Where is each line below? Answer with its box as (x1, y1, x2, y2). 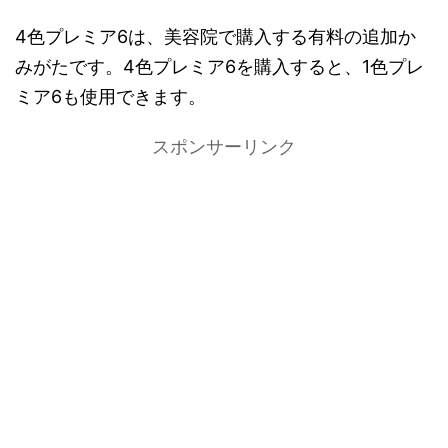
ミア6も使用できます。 (15, 85, 206, 107)
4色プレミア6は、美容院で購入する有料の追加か (15, 25, 416, 47)
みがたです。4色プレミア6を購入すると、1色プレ (15, 55, 424, 77)
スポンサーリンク (152, 135, 296, 157)
